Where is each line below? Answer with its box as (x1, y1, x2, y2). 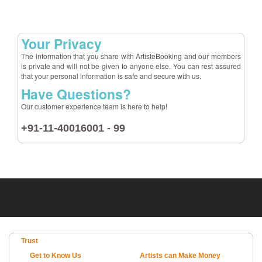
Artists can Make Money (140, 251, 220, 260)
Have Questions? (21, 84, 131, 104)
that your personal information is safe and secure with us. (21, 71, 201, 81)
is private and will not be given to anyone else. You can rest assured (21, 61, 241, 71)
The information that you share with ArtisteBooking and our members (21, 51, 241, 61)
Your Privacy (21, 34, 102, 54)
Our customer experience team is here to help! (21, 101, 167, 112)
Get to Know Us (30, 251, 81, 260)
